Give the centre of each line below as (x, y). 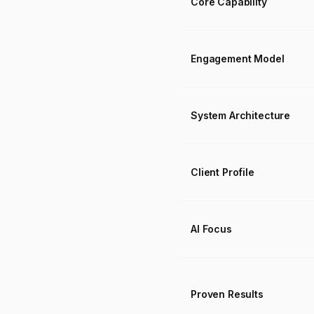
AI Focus (211, 229)
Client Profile (223, 172)
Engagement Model (238, 59)
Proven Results (227, 294)
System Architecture (241, 115)
